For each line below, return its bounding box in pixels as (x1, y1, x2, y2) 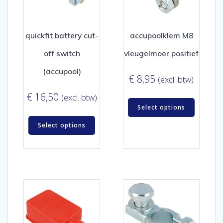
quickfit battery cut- (25, 31, 98, 41)
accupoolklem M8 (129, 31, 193, 41)
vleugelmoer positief (124, 49, 199, 59)
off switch (43, 49, 80, 59)
